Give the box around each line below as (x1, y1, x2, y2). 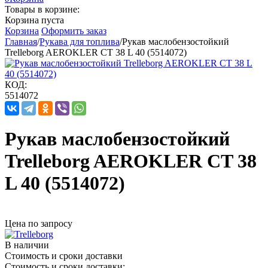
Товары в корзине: (5, 4, 80, 14)
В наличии (5, 239, 49, 250)
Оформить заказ (41, 26, 106, 36)
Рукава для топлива (39, 36, 120, 47)
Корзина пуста (5, 15, 64, 25)
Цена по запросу (5, 218, 72, 229)
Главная (5, 36, 37, 47)
